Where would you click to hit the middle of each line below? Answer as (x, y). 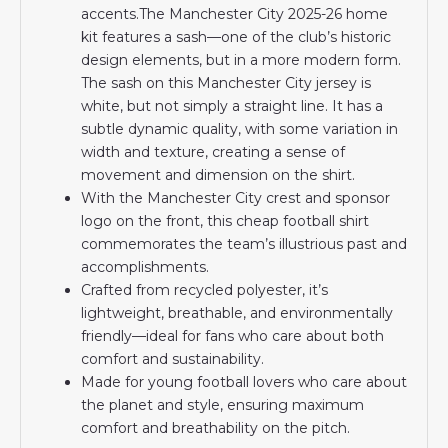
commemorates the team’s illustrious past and (244, 243)
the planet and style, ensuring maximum (223, 404)
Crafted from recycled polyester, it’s (205, 289)
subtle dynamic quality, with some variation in (240, 128)
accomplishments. (145, 266)
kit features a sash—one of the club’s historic (236, 36)
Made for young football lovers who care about (244, 381)
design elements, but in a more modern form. (241, 59)
